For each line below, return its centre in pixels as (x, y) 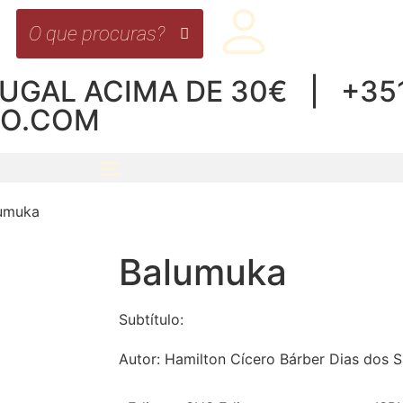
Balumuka (203, 272)
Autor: (142, 359)
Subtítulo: (151, 319)
